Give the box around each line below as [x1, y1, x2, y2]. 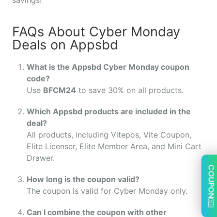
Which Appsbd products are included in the [27, 106, 191, 116]
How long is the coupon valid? [27, 174, 139, 184]
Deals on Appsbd [12, 36, 118, 53]
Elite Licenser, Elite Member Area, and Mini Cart [27, 141, 201, 151]
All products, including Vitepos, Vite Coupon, [27, 129, 191, 139]
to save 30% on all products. [76, 85, 184, 95]
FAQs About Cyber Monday [12, 23, 180, 40]
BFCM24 [43, 85, 76, 95]
